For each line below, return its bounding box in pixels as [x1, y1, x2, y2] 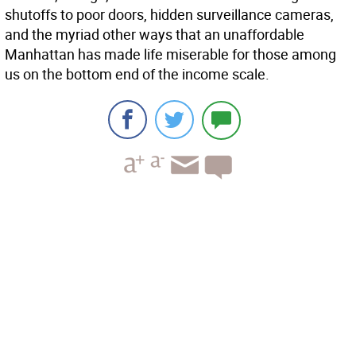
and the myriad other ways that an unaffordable [5, 25, 304, 44]
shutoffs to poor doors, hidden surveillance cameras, [5, 5, 334, 25]
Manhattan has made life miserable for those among [5, 44, 336, 64]
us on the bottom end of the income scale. [5, 64, 269, 84]
